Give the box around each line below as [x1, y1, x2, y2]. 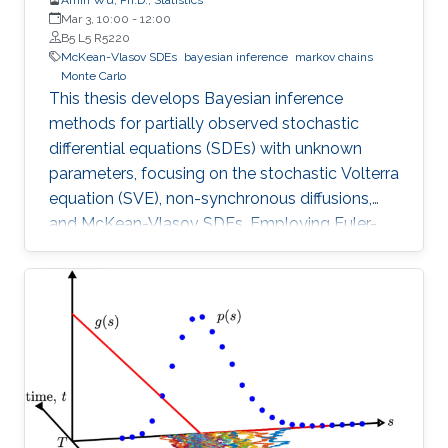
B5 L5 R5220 [61, 30, 130, 45]
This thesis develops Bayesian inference [49, 88, 343, 108]
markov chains [295, 49, 373, 64]
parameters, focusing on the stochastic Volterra [49, 163, 399, 183]
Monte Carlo [61, 68, 126, 83]
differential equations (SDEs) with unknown [49, 138, 362, 158]
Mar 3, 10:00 [61, 11, 129, 26]
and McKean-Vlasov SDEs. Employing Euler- [49, 213, 378, 233]
